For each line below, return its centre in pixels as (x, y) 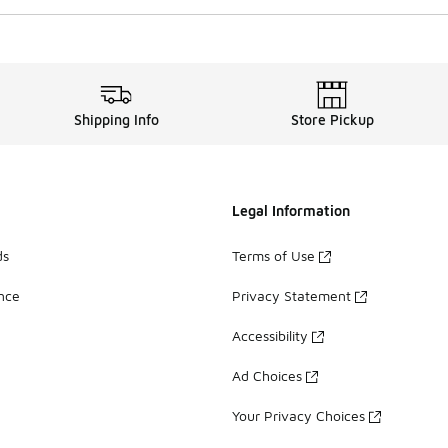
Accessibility (270, 336)
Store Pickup (332, 119)
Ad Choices (267, 376)
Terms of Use (273, 256)
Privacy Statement (291, 296)
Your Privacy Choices (298, 416)
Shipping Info (116, 119)
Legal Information (291, 210)
